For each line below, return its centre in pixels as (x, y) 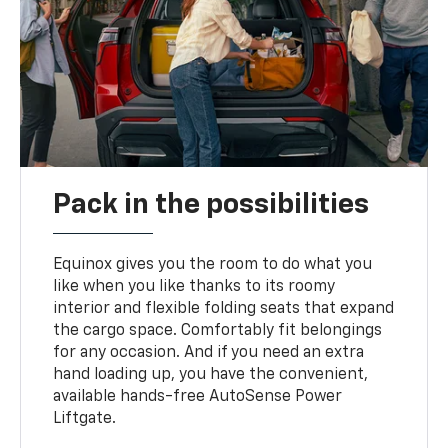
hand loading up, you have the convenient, (211, 374)
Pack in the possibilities (211, 204)
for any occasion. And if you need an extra (209, 352)
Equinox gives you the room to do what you (213, 264)
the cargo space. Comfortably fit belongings (218, 330)
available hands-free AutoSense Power (198, 396)
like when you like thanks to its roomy (194, 286)
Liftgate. (85, 418)
